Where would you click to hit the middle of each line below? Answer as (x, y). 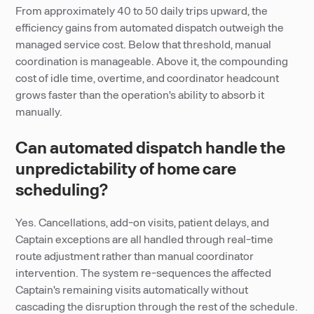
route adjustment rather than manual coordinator (135, 255)
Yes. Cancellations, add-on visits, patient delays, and (143, 222)
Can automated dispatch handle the (151, 147)
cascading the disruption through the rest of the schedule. (157, 306)
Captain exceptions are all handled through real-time (145, 239)
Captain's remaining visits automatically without (132, 289)
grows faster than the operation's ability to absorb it (140, 94)
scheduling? (62, 189)
